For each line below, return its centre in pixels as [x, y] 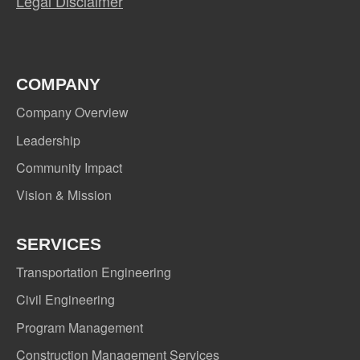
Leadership [48, 140]
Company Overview [72, 112]
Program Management [80, 327]
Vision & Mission [64, 195]
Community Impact [69, 168]
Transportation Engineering [94, 272]
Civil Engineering [65, 300]
